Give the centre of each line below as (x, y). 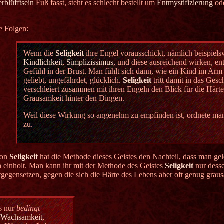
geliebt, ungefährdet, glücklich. (73, 80)
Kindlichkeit (43, 62)
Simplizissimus (90, 62)
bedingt (28, 208)
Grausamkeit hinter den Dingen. (74, 98)
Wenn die (40, 53)
